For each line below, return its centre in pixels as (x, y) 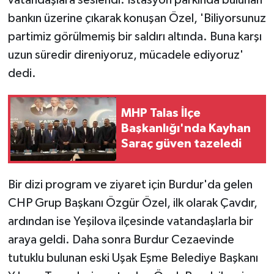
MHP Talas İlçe (161, 113)
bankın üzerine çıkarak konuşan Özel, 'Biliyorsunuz (137, 18)
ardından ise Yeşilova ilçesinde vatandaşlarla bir (130, 221)
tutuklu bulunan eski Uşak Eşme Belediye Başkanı (133, 258)
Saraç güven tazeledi (181, 144)
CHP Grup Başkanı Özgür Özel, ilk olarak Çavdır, (132, 203)
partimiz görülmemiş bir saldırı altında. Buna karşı (135, 36)
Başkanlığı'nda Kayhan (186, 129)
